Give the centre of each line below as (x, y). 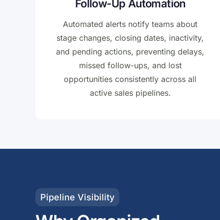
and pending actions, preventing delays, (130, 52)
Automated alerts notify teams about (130, 24)
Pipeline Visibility (77, 197)
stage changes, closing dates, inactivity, (130, 38)
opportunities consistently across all (130, 79)
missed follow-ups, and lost (130, 66)
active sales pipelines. (130, 93)
